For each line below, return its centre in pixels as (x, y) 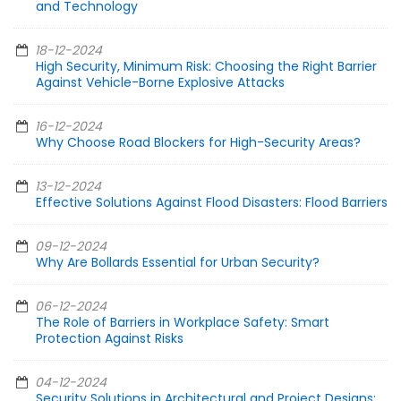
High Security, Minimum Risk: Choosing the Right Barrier (206, 67)
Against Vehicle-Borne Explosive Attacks (160, 83)
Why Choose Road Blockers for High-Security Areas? (198, 143)
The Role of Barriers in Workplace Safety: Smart (183, 323)
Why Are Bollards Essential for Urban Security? (178, 263)
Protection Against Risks (110, 339)
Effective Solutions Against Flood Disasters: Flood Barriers (212, 203)
